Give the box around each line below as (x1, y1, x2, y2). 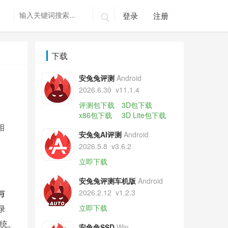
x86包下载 (78, 110, 112, 120)
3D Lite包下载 (121, 110, 166, 120)
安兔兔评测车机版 (78, 176, 136, 186)
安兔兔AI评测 (78, 129, 122, 139)
